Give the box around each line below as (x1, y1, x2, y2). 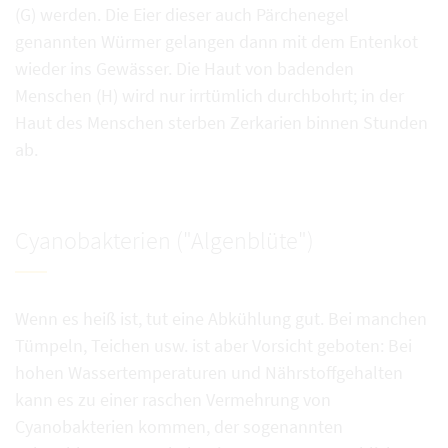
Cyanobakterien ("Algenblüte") (15, 225, 314, 257)
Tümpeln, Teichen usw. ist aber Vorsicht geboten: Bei (15, 334, 412, 358)
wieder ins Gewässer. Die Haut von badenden (15, 57, 354, 81)
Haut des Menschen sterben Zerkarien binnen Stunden (15, 111, 428, 135)
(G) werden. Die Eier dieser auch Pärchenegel (15, 3, 349, 27)
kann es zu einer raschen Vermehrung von (15, 388, 331, 412)
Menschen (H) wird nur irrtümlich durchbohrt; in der (15, 84, 404, 108)
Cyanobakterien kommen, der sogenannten (15, 415, 343, 439)
